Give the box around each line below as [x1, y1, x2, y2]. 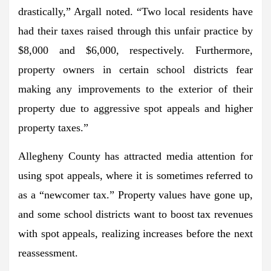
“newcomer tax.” [39, 188, 114, 201]
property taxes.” [18, 121, 88, 134]
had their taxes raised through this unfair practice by [18, 24, 253, 37]
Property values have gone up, [114, 188, 253, 201]
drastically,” [18, 5, 71, 18]
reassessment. [18, 246, 78, 259]
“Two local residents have [137, 5, 253, 18]
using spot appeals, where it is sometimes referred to [18, 169, 253, 181]
